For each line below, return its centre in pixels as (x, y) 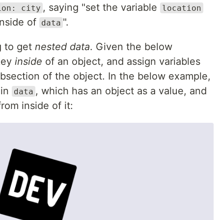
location (182, 8)
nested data (62, 46)
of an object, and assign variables (121, 61)
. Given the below (131, 46)
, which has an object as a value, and (121, 91)
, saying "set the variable (101, 7)
